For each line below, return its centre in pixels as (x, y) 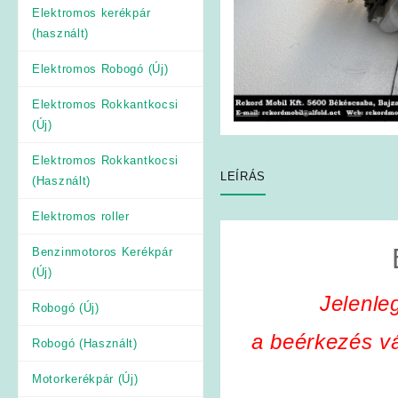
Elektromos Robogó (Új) (100, 68)
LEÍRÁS (243, 177)
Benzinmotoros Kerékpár (103, 251)
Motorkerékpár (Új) (85, 378)
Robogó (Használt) (85, 343)
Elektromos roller (81, 216)
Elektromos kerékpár (92, 12)
